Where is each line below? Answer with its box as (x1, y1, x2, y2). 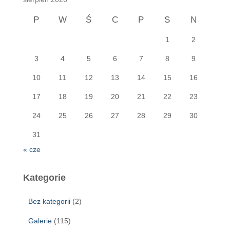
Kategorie (23, 172, 66, 183)
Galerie (28, 217, 52, 225)
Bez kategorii (28, 197, 70, 206)
